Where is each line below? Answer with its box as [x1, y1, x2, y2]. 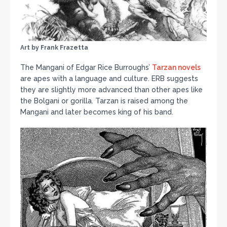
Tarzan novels [152, 63, 201, 72]
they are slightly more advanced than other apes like [20, 86, 203, 94]
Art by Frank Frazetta [20, 44, 88, 52]
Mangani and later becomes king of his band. [20, 108, 173, 117]
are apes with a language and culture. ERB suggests [20, 74, 198, 83]
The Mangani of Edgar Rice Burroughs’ [20, 63, 152, 72]
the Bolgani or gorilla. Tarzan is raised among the [20, 97, 188, 105]
